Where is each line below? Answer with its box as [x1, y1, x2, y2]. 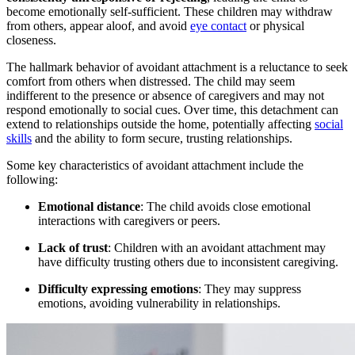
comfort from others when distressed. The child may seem [6, 74, 295, 89]
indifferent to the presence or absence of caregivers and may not [6, 89, 324, 103]
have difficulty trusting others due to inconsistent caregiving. [38, 255, 338, 269]
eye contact [190, 19, 246, 33]
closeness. [6, 33, 56, 48]
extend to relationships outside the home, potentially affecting [6, 117, 315, 132]
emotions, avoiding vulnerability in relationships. [38, 296, 281, 311]
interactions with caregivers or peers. [38, 214, 220, 228]
